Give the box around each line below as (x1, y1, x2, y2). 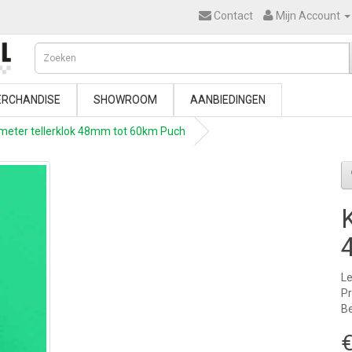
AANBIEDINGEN (190, 93, 266, 106)
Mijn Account (276, 9, 340, 22)
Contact (214, 9, 253, 22)
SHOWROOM (93, 93, 157, 106)
